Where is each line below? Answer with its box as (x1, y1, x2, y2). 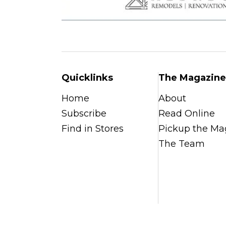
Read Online (158, 108, 215, 120)
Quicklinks (62, 72, 113, 84)
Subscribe (62, 108, 106, 120)
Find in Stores (62, 123, 124, 135)
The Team (158, 138, 205, 150)
